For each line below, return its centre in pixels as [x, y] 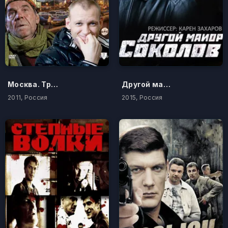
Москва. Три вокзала [54, 84]
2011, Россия [28, 97]
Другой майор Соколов [167, 84]
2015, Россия [142, 97]
